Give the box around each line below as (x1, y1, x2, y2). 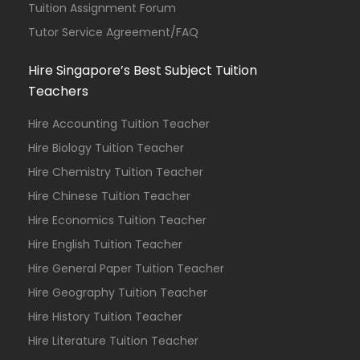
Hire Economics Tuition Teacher (28, 212, 207, 228)
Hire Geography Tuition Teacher (28, 284, 207, 301)
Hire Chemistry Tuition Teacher (28, 164, 203, 180)
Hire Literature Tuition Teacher (28, 333, 198, 349)
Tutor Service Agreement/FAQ (28, 24, 198, 40)
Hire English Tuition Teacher (28, 236, 182, 252)
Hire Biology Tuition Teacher (28, 140, 184, 156)
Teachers (28, 82, 88, 100)
